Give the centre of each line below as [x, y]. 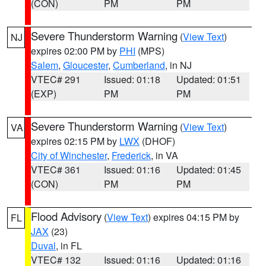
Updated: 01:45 [209, 170]
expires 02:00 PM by [75, 51]
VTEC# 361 [56, 170]
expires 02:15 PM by [75, 141]
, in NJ [178, 65]
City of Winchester [69, 155]
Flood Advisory [66, 216]
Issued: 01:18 [132, 79]
